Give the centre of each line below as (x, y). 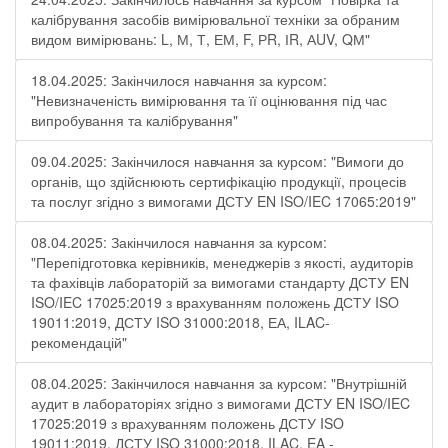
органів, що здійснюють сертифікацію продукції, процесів (218, 181)
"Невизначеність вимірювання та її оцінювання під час (209, 100)
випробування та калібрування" (134, 120)
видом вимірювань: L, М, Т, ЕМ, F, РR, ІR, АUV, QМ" (200, 39)
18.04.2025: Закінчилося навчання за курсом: (179, 80)
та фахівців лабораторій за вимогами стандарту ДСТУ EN (220, 282)
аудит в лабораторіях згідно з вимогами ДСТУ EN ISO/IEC (220, 403)
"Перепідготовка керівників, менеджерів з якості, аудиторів (222, 262)
